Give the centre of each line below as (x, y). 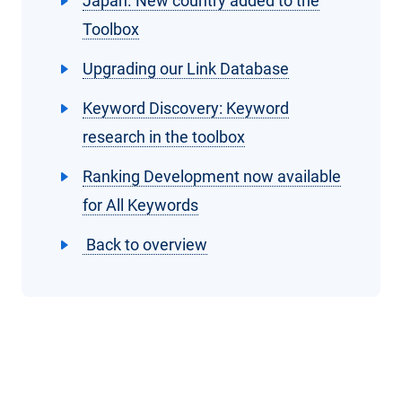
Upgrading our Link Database (186, 69)
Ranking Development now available (212, 177)
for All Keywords (140, 205)
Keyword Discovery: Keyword (186, 109)
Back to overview (145, 245)
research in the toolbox (164, 137)
